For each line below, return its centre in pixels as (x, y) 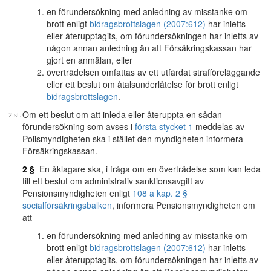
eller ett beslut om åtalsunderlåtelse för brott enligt (142, 84)
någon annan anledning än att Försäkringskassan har (149, 48)
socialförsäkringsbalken (67, 205)
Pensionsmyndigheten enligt (77, 193)
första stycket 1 (164, 126)
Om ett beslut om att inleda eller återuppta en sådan (122, 114)
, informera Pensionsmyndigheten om (184, 205)
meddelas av (219, 126)
